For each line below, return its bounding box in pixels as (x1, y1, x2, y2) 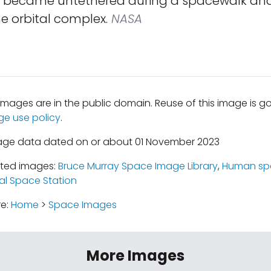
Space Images (48, 198, 117, 212)
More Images (87, 246, 184, 266)
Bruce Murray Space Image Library (57, 159, 218, 173)
